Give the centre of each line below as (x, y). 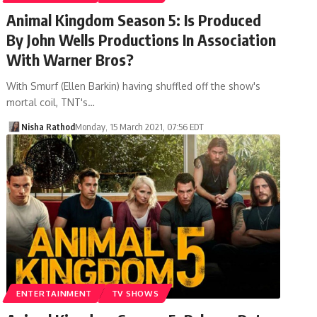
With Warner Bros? (70, 59)
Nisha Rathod (48, 126)
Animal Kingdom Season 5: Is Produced (134, 19)
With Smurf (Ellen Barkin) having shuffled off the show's (134, 86)
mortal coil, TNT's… (51, 102)
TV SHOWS (135, 293)
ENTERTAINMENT (54, 293)
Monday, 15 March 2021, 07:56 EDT (139, 126)
